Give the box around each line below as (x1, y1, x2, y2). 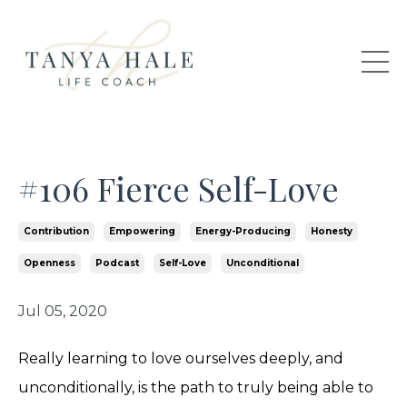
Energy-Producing (195, 224, 291, 237)
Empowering (109, 224, 175, 237)
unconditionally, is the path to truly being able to (18, 378, 373, 396)
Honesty (311, 224, 352, 237)
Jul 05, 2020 (18, 302, 107, 320)
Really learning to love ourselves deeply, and (18, 349, 343, 367)
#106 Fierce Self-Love (18, 165, 339, 210)
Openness (24, 256, 75, 269)
